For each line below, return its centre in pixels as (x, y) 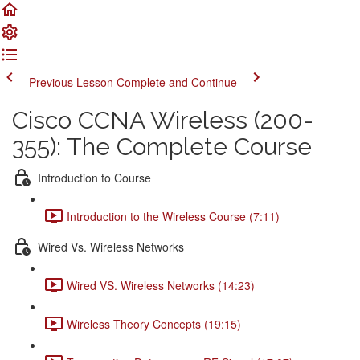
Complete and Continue (177, 82)
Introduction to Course (94, 177)
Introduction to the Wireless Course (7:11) (173, 216)
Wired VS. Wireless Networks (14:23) (161, 285)
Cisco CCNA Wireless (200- (163, 120)
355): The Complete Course (162, 147)
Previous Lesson (71, 82)
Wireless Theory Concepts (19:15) (154, 323)
